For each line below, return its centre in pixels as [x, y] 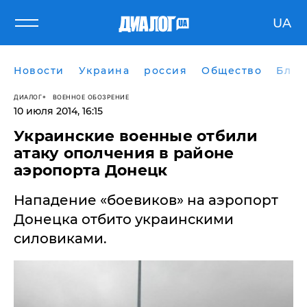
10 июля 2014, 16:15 [58, 111]
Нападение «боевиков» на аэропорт [146, 200]
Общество [232, 71]
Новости [39, 71]
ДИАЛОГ [28, 97]
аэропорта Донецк [91, 170]
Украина [104, 71]
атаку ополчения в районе [124, 153]
